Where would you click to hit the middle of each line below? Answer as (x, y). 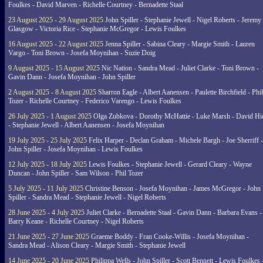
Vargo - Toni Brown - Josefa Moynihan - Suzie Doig (82, 53)
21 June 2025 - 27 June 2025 (49, 237)
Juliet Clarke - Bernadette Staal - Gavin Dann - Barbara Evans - (173, 213)
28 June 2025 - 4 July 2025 (46, 213)
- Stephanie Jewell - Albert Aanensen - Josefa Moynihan (86, 125)
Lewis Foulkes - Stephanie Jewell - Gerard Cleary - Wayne (169, 164)
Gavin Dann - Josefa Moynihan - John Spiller (72, 77)
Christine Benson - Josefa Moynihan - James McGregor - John (172, 188)
